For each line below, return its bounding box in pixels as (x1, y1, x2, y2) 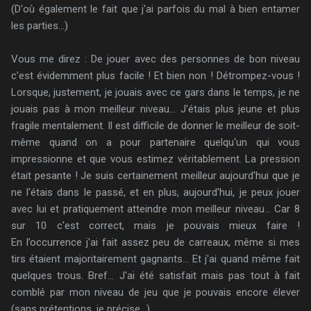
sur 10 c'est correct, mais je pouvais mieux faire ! (11, 219, 300, 232)
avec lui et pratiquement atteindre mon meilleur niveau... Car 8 (11, 202, 300, 215)
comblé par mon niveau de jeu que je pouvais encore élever (11, 285, 300, 299)
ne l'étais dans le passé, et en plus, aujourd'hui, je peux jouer (11, 185, 300, 199)
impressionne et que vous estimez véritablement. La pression (11, 152, 300, 165)
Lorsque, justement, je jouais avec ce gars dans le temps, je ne (11, 85, 300, 99)
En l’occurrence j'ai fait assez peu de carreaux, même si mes (11, 235, 300, 249)
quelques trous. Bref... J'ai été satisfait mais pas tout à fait (11, 269, 300, 282)
